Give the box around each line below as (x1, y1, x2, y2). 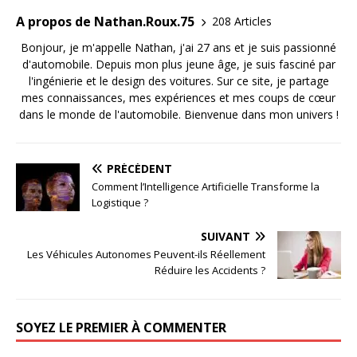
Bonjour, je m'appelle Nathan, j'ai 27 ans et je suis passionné (21, 39, 336, 55)
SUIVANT (201, 228, 250, 244)
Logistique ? (92, 194, 148, 210)
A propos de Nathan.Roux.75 (16, 12, 194, 30)
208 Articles (212, 14, 272, 29)
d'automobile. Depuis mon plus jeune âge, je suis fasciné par (22, 56, 335, 72)
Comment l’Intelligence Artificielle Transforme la (92, 178, 320, 194)
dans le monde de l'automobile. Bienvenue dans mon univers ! (18, 106, 339, 122)
